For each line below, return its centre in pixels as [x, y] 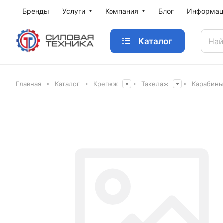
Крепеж [106, 84]
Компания [122, 11]
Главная [29, 84]
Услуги [74, 11]
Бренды [36, 11]
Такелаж [155, 84]
